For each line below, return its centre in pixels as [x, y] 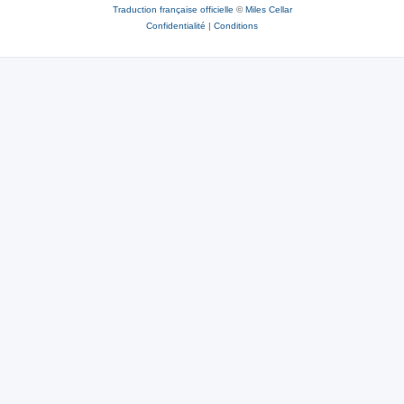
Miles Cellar [268, 9]
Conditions [236, 25]
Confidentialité [176, 25]
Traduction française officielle [173, 9]
